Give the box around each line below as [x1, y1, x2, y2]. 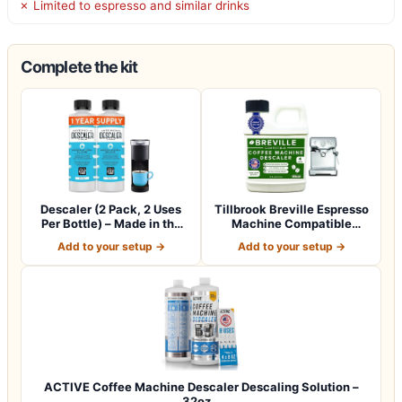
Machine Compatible [231, 215, 352, 231]
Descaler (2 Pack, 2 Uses [40, 201, 181, 216]
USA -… [90, 230, 132, 245]
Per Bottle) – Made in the [40, 215, 181, 231]
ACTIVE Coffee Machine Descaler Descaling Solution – [43, 379, 359, 394]
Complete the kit [21, 57, 138, 76]
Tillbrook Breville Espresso [214, 201, 369, 216]
